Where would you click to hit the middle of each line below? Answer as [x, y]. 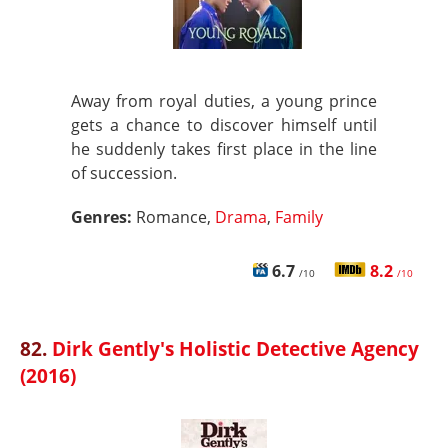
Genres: [103, 217]
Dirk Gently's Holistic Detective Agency [235, 348]
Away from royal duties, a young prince [224, 101]
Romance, [175, 217]
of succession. [124, 173]
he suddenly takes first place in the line [224, 149]
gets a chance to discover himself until [224, 125]
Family [299, 217]
